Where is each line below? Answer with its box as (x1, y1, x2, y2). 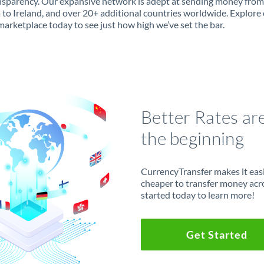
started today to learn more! (140, 189, 255, 200)
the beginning (140, 127, 244, 149)
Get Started (186, 227, 247, 241)
